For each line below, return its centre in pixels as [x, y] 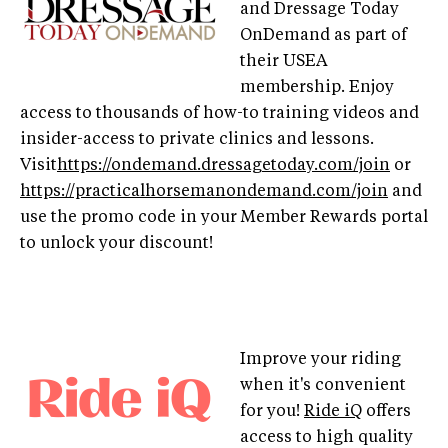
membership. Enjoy [317, 87]
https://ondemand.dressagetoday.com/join [223, 165]
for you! [272, 411]
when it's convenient [323, 385]
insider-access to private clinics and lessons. [197, 139]
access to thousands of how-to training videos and [219, 113]
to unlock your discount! [116, 243]
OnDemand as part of [323, 35]
